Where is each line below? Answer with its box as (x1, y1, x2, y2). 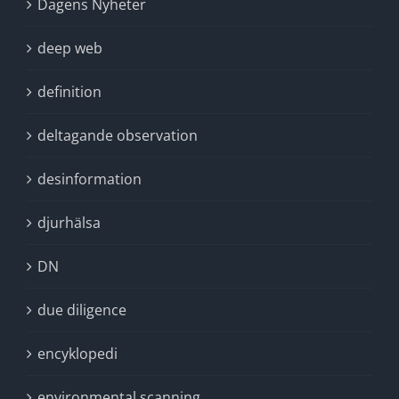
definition (37, 82, 102, 102)
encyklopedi (37, 344, 118, 363)
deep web (37, 38, 102, 58)
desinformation (37, 169, 142, 189)
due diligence (37, 300, 126, 320)
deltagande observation (37, 126, 198, 145)
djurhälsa (37, 213, 101, 232)
